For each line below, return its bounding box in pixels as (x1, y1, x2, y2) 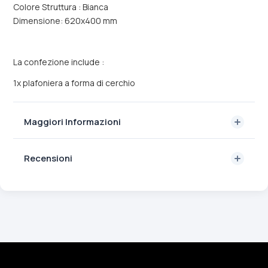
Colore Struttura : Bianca (13, 1, 108, 13)
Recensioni (24, 151, 72, 165)
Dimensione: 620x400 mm (13, 15, 117, 26)
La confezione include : (13, 56, 104, 68)
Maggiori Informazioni (24, 115, 121, 128)
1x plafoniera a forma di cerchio (13, 77, 135, 89)
